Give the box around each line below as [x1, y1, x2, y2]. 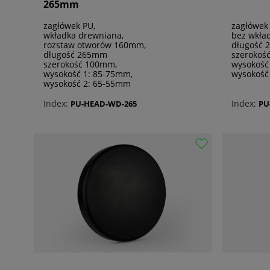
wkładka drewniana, [43, 30, 124, 42]
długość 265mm [43, 49, 107, 61]
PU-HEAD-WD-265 [71, 98, 137, 109]
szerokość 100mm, [43, 58, 117, 71]
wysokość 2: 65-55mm [43, 78, 131, 90]
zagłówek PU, [43, 20, 95, 32]
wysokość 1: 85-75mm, [43, 68, 133, 80]
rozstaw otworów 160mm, [43, 39, 146, 51]
